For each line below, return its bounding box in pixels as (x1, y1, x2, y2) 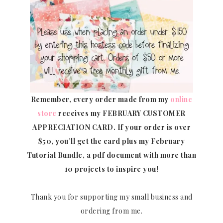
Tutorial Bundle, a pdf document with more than (27, 150, 196, 160)
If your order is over (117, 122, 191, 132)
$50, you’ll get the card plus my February (38, 136, 185, 146)
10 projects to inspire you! (64, 164, 159, 174)
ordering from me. (80, 206, 143, 216)
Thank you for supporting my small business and (30, 192, 193, 202)
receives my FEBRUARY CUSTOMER (56, 108, 186, 118)
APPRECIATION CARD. (32, 122, 115, 132)
